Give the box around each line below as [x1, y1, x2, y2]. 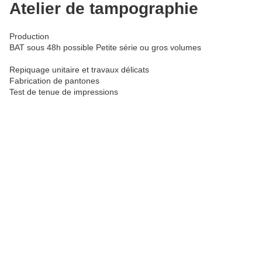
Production [9, 32, 49, 42]
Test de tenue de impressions [9, 87, 118, 97]
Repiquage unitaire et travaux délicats [9, 65, 149, 75]
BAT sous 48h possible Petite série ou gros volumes [9, 43, 201, 53]
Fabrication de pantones [9, 76, 99, 86]
